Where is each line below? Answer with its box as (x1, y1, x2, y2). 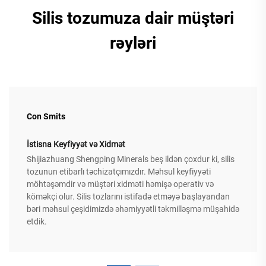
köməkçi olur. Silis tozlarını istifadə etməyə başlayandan (27, 192, 230, 202)
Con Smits (27, 112, 65, 122)
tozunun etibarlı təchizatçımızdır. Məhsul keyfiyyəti (27, 167, 211, 177)
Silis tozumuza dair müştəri (32, 8, 234, 28)
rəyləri (110, 33, 156, 53)
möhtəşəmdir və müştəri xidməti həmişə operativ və (27, 179, 214, 189)
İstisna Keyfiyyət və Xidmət (27, 140, 125, 150)
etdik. (27, 217, 47, 227)
